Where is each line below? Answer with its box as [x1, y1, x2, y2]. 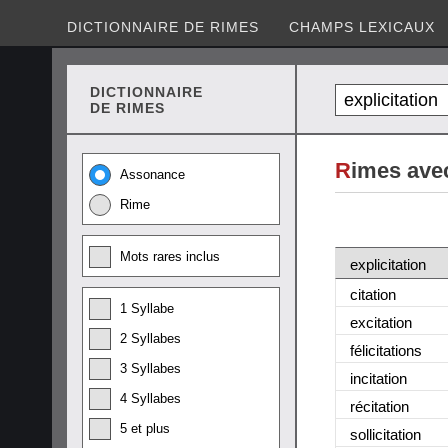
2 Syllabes [120, 331, 181, 346]
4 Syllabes [120, 391, 181, 406]
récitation [350, 397, 409, 415]
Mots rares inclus [120, 249, 220, 264]
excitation [350, 313, 412, 331]
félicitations [350, 341, 422, 359]
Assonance [120, 167, 185, 182]
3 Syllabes [120, 361, 181, 376]
